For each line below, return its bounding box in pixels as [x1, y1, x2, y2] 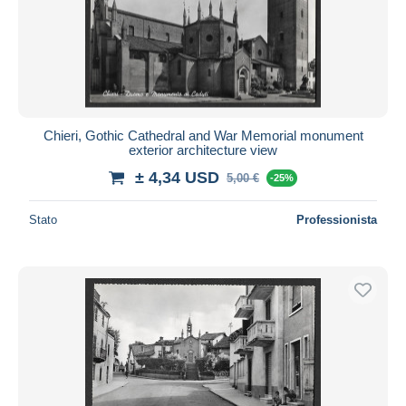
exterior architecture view [129, 141, 277, 158]
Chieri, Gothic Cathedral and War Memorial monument [43, 127, 363, 143]
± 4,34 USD [135, 168, 219, 187]
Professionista [296, 212, 377, 227]
